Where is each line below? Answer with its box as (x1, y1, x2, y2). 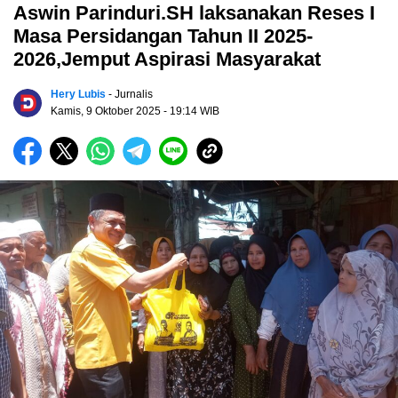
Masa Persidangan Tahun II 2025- (13, 25, 313, 48)
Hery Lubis (51, 88, 106, 101)
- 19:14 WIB (163, 105, 219, 118)
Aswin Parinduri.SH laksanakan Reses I (13, 2, 375, 25)
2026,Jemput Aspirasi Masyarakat (13, 48, 321, 71)
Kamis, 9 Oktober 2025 (51, 105, 163, 118)
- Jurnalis (108, 88, 153, 101)
